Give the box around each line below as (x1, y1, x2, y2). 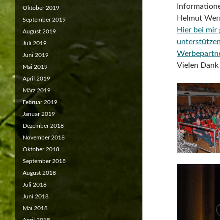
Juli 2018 (23, 182, 47, 188)
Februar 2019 (23, 99, 57, 105)
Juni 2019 (23, 52, 49, 58)
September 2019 (23, 17, 66, 23)
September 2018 (23, 158, 66, 164)
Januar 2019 (23, 111, 55, 117)
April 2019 (23, 76, 50, 82)
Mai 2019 (23, 64, 48, 70)
